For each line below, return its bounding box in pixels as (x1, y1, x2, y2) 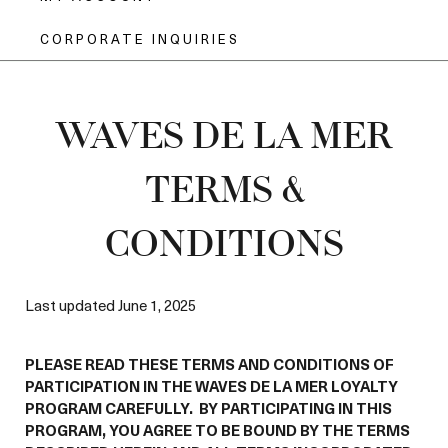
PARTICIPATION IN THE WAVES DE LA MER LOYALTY (25, 375, 398, 397)
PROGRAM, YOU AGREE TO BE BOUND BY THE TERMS (25, 419, 410, 441)
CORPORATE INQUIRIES (40, 28, 240, 48)
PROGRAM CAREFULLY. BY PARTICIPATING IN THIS (25, 397, 392, 419)
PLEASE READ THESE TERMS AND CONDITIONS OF (25, 353, 394, 375)
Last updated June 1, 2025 (25, 294, 196, 316)
